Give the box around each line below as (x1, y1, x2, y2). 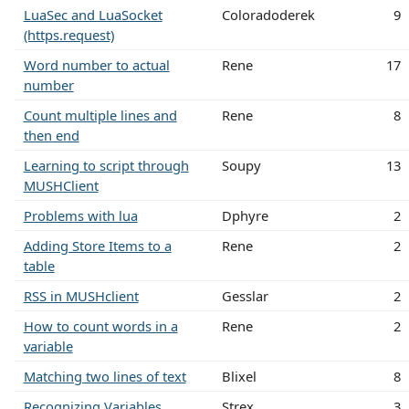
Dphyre (221, 205, 268, 225)
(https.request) (23, 25, 114, 44)
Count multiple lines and (23, 105, 177, 124)
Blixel (221, 366, 257, 385)
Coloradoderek (221, 5, 315, 24)
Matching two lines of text (23, 366, 186, 385)
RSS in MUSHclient (23, 286, 139, 305)
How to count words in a (23, 316, 178, 335)
